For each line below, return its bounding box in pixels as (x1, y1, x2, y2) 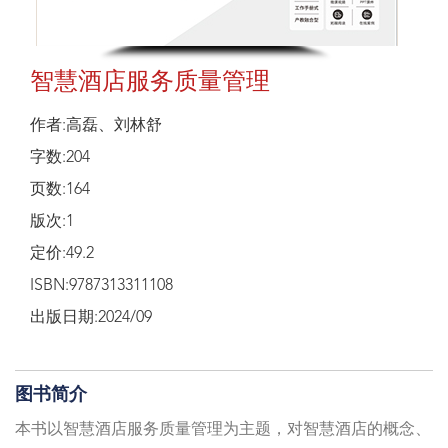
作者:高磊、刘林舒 (30, 118, 162, 135)
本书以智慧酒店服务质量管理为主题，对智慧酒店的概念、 (15, 422, 431, 439)
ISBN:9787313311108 (30, 278, 173, 295)
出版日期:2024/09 (30, 310, 152, 327)
